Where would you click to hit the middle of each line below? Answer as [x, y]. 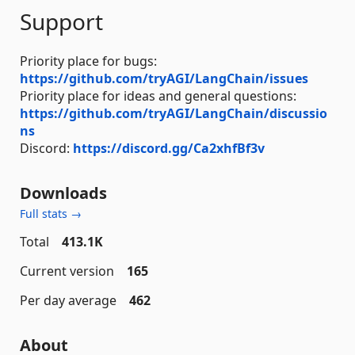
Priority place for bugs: [88, 61]
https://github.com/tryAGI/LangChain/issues [164, 78]
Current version [67, 271]
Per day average [68, 300]
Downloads [63, 193]
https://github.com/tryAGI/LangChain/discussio [174, 113]
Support [61, 21]
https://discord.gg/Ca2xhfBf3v [169, 148]
